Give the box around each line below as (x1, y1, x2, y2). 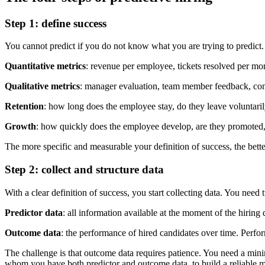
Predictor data (5, 207, 63, 218)
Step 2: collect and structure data (5, 163, 164, 176)
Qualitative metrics (5, 81, 80, 92)
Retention (5, 101, 44, 112)
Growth (5, 121, 36, 132)
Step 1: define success (5, 17, 106, 30)
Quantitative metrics (5, 61, 86, 72)
